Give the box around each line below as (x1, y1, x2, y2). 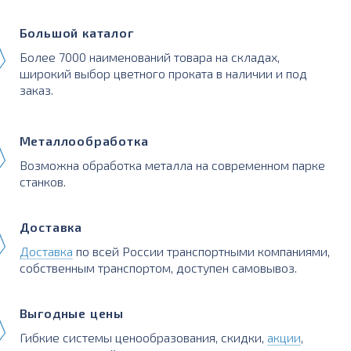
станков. (19, 173, 66, 189)
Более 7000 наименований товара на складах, (19, 49, 280, 64)
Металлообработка (19, 132, 149, 148)
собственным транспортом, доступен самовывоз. (19, 259, 297, 275)
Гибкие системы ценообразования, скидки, (19, 329, 267, 345)
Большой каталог (19, 24, 134, 40)
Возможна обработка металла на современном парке (19, 157, 325, 172)
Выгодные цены (19, 305, 124, 320)
